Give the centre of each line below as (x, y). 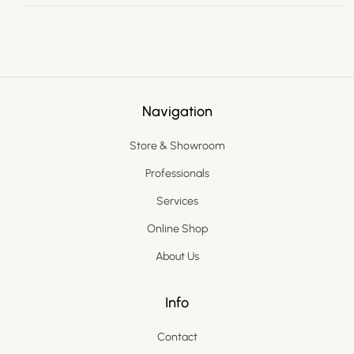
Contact (177, 337)
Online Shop (177, 228)
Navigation (177, 111)
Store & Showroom (177, 145)
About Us (177, 256)
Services (177, 201)
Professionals (177, 173)
